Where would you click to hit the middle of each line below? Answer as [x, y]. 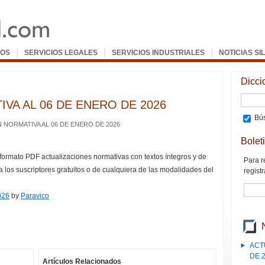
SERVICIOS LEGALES [61, 53]
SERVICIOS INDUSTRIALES [158, 53]
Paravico [35, 196]
